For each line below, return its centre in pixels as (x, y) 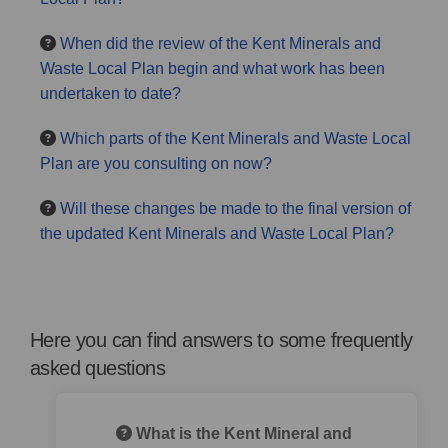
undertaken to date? (110, 93)
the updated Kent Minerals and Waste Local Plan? (217, 233)
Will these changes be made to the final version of (235, 208)
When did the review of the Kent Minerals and (220, 43)
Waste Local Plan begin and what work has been (212, 68)
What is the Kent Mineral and (242, 433)
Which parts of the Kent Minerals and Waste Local (235, 138)
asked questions (98, 368)
